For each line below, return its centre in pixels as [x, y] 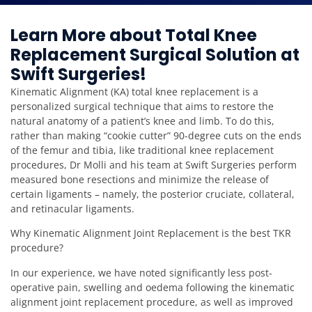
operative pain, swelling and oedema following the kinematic [153, 287]
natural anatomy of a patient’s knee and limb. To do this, [142, 120]
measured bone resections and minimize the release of [140, 179]
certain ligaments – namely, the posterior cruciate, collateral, [153, 194]
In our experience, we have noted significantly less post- [141, 272]
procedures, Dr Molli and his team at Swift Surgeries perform [154, 164]
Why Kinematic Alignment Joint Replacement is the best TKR [151, 233]
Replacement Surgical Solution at [155, 54]
